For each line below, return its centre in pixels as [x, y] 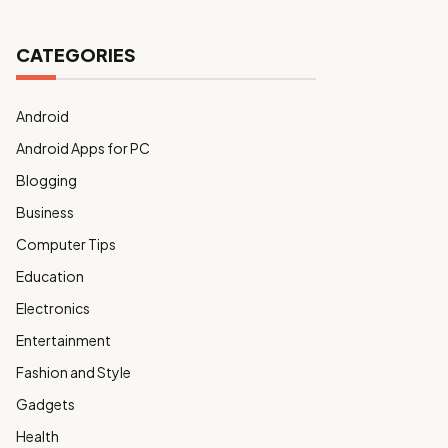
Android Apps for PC [83, 148]
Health [37, 436]
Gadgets [45, 404]
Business [45, 212]
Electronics [53, 308]
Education [50, 276]
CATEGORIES [76, 54]
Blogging [46, 180]
